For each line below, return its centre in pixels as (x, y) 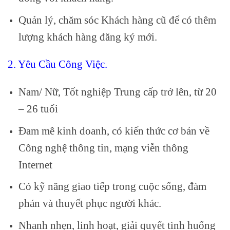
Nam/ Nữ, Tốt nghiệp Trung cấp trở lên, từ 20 (117, 92)
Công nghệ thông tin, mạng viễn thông (103, 147)
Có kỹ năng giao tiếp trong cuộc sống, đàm (112, 186)
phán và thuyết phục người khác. (90, 203)
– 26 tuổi (38, 109)
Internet (35, 164)
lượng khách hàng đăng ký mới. (88, 36)
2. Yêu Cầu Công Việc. (57, 64)
